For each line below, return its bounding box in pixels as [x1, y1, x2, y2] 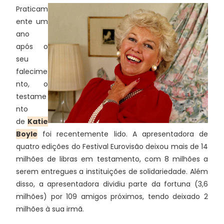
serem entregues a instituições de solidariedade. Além [16, 166, 208, 176]
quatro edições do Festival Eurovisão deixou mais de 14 [16, 141, 208, 151]
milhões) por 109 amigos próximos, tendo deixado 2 [16, 191, 208, 201]
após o [16, 41, 48, 51]
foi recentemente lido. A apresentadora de [37, 129, 208, 139]
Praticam [16, 4, 48, 14]
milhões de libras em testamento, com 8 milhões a [16, 154, 208, 164]
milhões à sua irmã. [16, 204, 84, 214]
